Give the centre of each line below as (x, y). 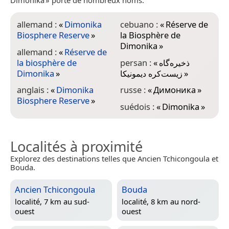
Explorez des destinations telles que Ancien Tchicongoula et (114, 158)
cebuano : (140, 25)
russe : (134, 90)
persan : (136, 62)
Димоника (174, 90)
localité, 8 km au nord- (161, 201)
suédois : (138, 106)
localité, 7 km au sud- (52, 201)
